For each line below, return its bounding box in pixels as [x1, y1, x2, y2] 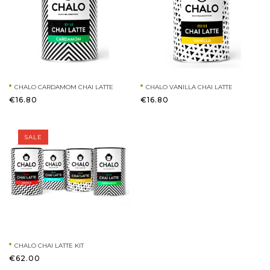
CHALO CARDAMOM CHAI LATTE [14, 83, 113, 91]
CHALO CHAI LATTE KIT [14, 242, 84, 250]
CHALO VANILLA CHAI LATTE [146, 83, 233, 91]
